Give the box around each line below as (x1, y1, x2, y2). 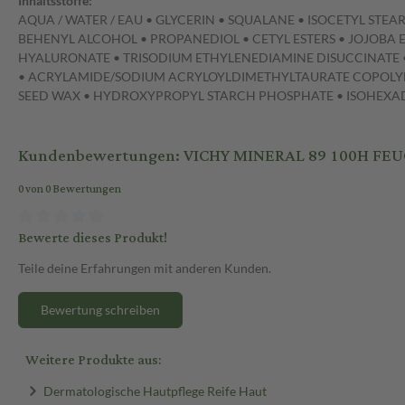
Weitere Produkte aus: (25, 346, 161, 373)
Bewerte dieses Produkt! (18, 224, 167, 251)
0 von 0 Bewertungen (18, 179, 121, 201)
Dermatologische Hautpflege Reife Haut (42, 382, 267, 399)
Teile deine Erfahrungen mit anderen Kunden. (18, 259, 271, 276)
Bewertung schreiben (41, 301, 160, 317)
